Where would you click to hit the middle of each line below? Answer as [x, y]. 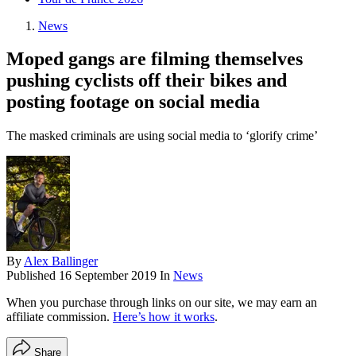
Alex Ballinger [61, 261]
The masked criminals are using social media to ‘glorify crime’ [162, 136]
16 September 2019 [108, 276]
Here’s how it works [164, 317]
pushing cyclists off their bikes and [147, 81]
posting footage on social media [133, 102]
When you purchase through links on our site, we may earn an [162, 303]
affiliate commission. [60, 317]
